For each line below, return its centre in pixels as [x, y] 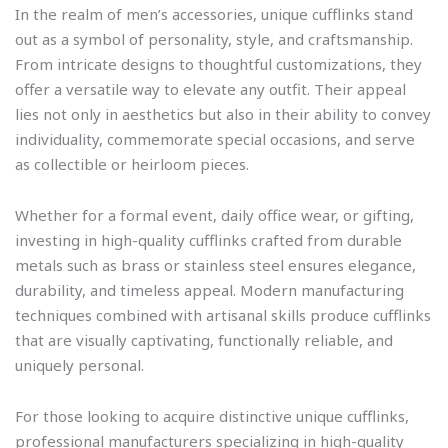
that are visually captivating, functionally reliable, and [204, 340]
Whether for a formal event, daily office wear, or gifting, [214, 215]
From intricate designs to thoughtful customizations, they [218, 63]
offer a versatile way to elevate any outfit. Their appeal [210, 88]
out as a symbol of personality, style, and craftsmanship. [214, 38]
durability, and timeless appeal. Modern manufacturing [209, 290]
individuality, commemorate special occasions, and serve [215, 138]
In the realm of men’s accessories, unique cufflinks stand [214, 13]
